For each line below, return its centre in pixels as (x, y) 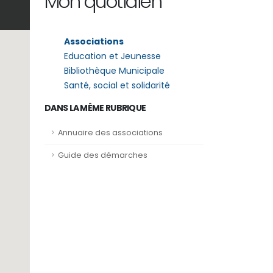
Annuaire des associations (110, 133)
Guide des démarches (103, 155)
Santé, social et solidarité (117, 85)
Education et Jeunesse (112, 56)
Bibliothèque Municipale (114, 71)
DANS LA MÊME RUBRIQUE (95, 108)
